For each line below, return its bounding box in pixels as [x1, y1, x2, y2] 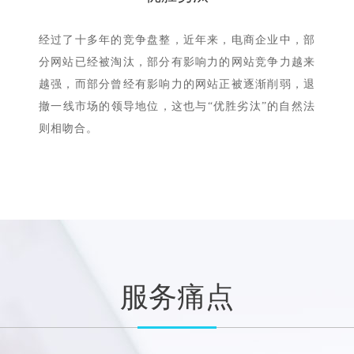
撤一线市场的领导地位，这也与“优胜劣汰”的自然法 [39, 100, 315, 112]
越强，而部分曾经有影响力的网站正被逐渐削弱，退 [39, 78, 315, 90]
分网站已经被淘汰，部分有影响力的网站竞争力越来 [39, 56, 315, 68]
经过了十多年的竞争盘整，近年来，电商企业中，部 [39, 34, 315, 46]
